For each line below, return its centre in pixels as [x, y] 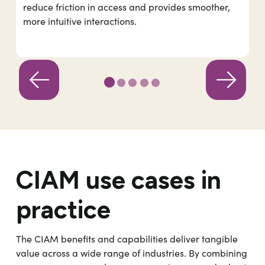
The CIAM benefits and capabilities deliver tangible [127, 239]
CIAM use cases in [119, 180]
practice [63, 210]
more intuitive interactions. [80, 21]
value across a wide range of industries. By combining [132, 253]
